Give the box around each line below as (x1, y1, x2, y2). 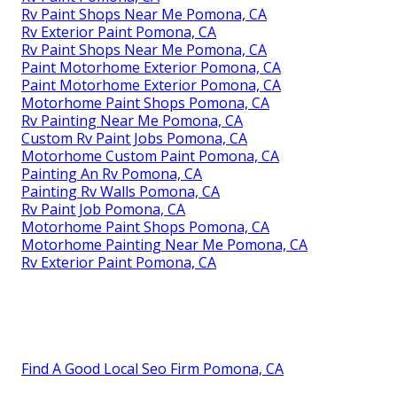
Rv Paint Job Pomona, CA (21, 198, 185, 219)
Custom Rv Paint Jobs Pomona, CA (21, 128, 247, 148)
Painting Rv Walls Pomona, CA (21, 181, 220, 201)
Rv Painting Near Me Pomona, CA (21, 110, 243, 130)
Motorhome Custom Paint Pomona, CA (21, 145, 279, 166)
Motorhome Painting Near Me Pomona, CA (21, 234, 307, 254)
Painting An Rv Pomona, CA (21, 163, 202, 183)
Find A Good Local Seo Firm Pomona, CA (21, 358, 284, 378)
